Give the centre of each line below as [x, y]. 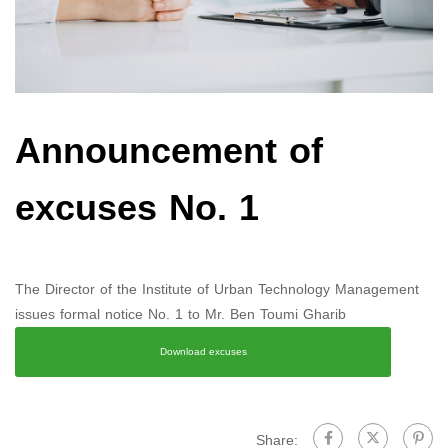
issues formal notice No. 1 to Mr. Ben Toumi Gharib [180, 315]
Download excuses [203, 352]
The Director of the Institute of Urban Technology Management [217, 290]
